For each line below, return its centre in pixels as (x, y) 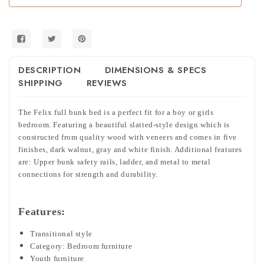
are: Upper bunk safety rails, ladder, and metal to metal (115, 161)
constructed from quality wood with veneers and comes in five (128, 137)
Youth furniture (57, 258)
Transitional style (61, 233)
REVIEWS (107, 83)
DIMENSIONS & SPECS (156, 70)
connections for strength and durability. (88, 174)
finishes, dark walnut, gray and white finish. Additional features (131, 149)
